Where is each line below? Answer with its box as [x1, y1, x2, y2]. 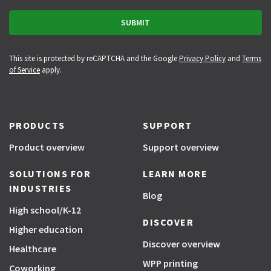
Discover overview [143, 238, 220, 250]
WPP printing [143, 257, 198, 269]
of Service [8, 65, 40, 75]
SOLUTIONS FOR [8, 168, 91, 180]
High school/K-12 [8, 204, 81, 216]
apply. [39, 65, 62, 75]
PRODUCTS [8, 119, 65, 131]
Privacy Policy [178, 53, 226, 64]
